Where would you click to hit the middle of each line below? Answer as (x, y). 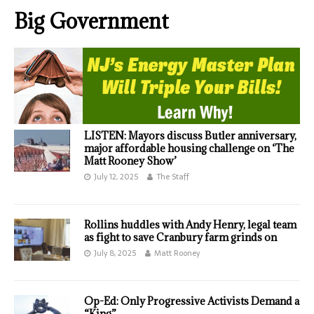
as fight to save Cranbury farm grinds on (180, 238)
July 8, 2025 (115, 253)
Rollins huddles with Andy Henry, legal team (190, 225)
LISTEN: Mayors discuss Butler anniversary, (190, 136)
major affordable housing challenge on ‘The (189, 149)
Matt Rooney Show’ (130, 161)
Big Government (91, 21)
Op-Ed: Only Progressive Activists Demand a (192, 301)
